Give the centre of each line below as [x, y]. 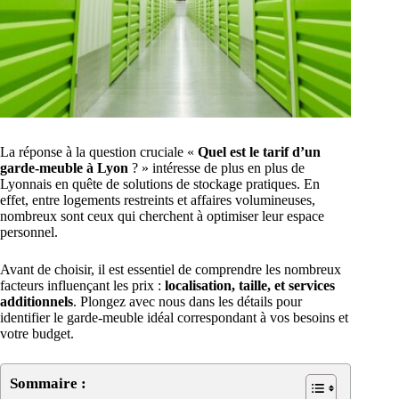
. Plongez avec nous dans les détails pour [187, 302]
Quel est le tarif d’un [259, 152]
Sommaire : [48, 384]
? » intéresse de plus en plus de [218, 168]
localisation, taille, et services [250, 286]
